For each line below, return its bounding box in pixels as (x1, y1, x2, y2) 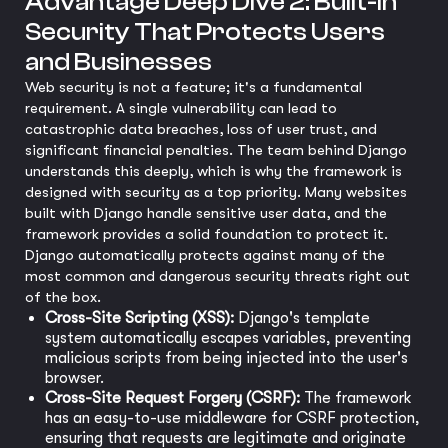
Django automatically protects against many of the (25, 246, 385, 264)
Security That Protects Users (25, 18, 385, 46)
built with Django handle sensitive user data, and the (25, 204, 387, 222)
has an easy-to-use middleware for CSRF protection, (45, 409, 420, 427)
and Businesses (25, 48, 212, 76)
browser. (45, 369, 104, 387)
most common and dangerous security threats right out (25, 267, 410, 285)
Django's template (234, 309, 370, 327)
